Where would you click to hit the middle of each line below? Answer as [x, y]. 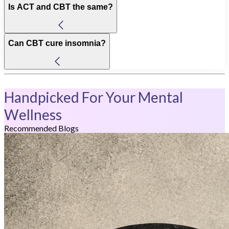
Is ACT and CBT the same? [61, 7]
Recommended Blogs [41, 128]
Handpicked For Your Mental [94, 97]
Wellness [33, 114]
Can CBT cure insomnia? [57, 43]
